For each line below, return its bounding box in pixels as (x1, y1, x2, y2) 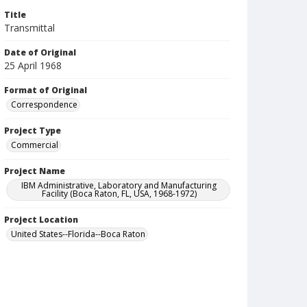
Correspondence (11, 99, 77, 110)
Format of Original (4, 84, 87, 96)
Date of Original (4, 47, 76, 58)
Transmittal (4, 21, 55, 34)
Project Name (4, 165, 65, 177)
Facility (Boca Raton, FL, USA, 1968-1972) (41, 188, 197, 199)
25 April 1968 (4, 59, 62, 72)
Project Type (4, 125, 61, 136)
